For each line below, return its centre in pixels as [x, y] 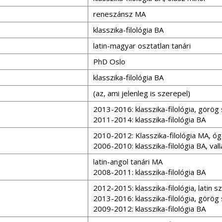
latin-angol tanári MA [128, 162]
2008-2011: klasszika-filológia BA [149, 172]
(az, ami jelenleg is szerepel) [142, 93]
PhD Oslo [109, 61]
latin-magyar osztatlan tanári [142, 46]
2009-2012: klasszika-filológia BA [149, 209]
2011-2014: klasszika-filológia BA [149, 119]
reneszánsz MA [119, 14]
